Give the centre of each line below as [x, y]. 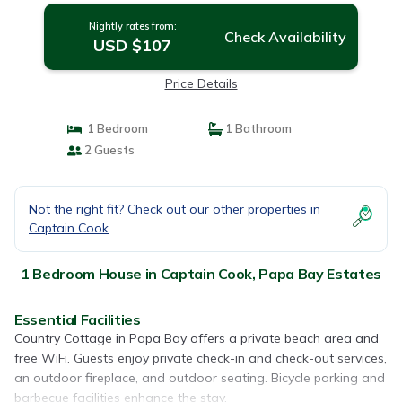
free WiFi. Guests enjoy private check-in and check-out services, [201, 358]
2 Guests [108, 150]
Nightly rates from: [132, 26]
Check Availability [285, 37]
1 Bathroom [257, 128]
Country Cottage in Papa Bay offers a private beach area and [197, 338]
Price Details [201, 83]
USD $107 [133, 45]
